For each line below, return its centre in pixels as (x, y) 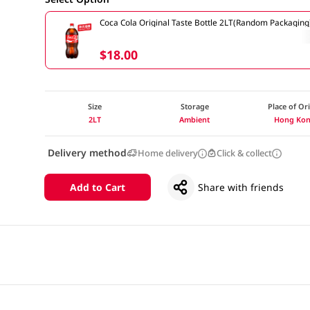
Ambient (195, 120)
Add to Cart (97, 187)
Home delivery (167, 153)
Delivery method (87, 153)
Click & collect (245, 153)
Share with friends (241, 188)
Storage (194, 106)
